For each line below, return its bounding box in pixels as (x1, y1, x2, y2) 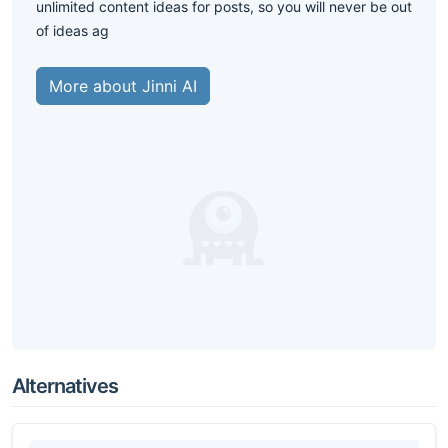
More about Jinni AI (49, 76, 197, 96)
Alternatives (12, 374, 118, 399)
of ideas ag (36, 22, 109, 39)
